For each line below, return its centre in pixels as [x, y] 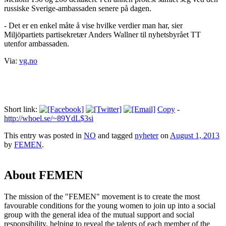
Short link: [22, 109]
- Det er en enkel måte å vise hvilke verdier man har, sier [93, 26]
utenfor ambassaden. [37, 44]
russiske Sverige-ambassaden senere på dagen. [78, 9]
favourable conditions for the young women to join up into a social [110, 206]
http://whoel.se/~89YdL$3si [49, 119]
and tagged [115, 136]
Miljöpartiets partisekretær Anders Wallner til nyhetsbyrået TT [102, 35]
